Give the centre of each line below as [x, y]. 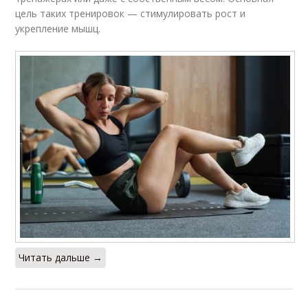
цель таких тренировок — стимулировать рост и [131, 14]
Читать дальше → [61, 258]
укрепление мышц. [58, 29]
